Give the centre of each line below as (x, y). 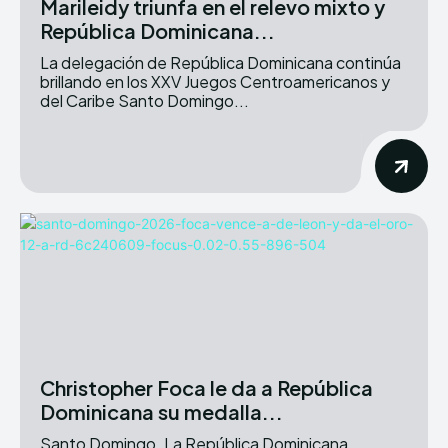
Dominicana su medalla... (161, 411)
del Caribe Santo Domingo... (144, 100)
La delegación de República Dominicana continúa (220, 62)
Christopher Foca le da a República (206, 387)
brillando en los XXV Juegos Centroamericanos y (215, 81)
